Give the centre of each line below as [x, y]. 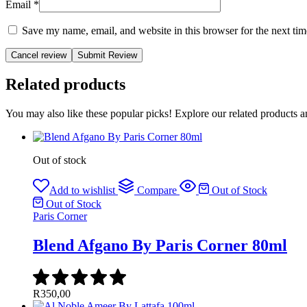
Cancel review [39, 55]
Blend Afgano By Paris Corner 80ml [160, 246]
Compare [157, 191]
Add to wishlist [82, 191]
